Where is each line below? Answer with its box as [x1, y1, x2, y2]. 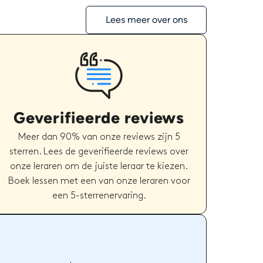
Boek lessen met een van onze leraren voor [8, 176, 190, 186]
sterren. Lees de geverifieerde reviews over [9, 147, 189, 156]
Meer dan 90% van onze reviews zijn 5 [18, 132, 180, 141]
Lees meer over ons [105, 14, 187, 25]
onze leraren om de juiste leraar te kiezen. [10, 161, 188, 171]
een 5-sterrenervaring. [52, 191, 146, 200]
